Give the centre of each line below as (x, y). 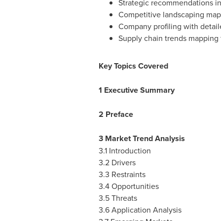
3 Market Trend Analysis (142, 138)
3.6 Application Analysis (140, 210)
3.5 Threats (118, 198)
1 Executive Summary (136, 90)
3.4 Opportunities (129, 186)
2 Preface (116, 114)
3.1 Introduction (125, 150)
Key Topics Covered (133, 66)
